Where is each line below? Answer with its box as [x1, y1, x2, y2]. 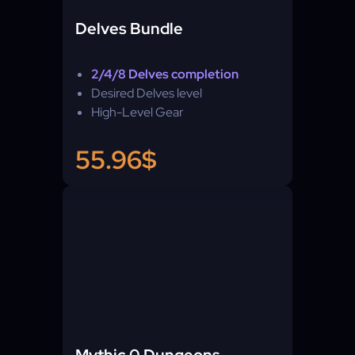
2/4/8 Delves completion [91, 66, 239, 82]
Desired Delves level [91, 85, 202, 101]
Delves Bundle [75, 18, 183, 39]
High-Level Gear [91, 104, 184, 120]
